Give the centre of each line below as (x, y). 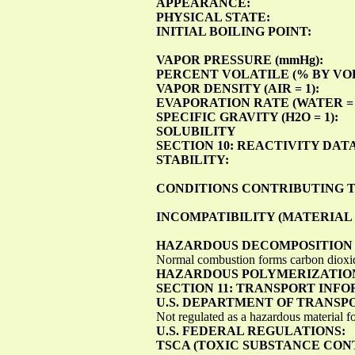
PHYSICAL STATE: (213, 17)
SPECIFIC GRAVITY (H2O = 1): (247, 116)
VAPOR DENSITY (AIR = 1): (238, 88)
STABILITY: (193, 159)
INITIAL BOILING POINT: (234, 31)
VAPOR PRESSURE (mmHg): (240, 59)
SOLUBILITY (196, 131)
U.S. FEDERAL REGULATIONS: (251, 330)
